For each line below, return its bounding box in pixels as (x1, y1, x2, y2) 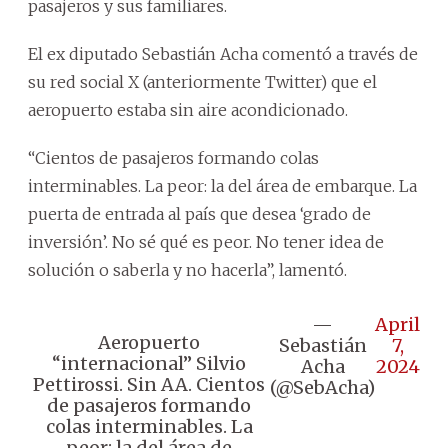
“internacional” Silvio (52, 351, 246, 375)
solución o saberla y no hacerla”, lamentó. (28, 259, 347, 280)
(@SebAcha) (270, 375, 375, 399)
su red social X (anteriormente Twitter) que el (28, 71, 377, 92)
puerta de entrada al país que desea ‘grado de (28, 203, 371, 224)
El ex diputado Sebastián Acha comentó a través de (28, 43, 418, 64)
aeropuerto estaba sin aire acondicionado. (28, 99, 348, 120)
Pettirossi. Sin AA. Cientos (33, 372, 265, 396)
